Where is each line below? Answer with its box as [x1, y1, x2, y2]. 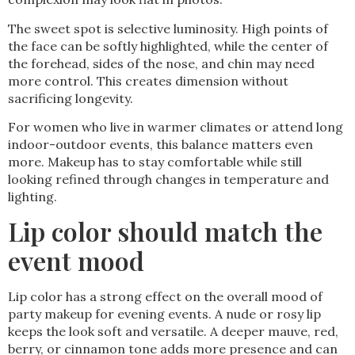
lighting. [8, 189, 57, 205]
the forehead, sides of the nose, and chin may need [8, 55, 315, 71]
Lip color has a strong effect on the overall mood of [8, 288, 323, 305]
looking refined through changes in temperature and [8, 171, 329, 188]
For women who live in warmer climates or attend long [8, 119, 343, 136]
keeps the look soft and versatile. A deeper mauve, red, [8, 323, 338, 340]
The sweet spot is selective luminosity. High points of [8, 20, 328, 36]
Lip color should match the [8, 214, 323, 249]
